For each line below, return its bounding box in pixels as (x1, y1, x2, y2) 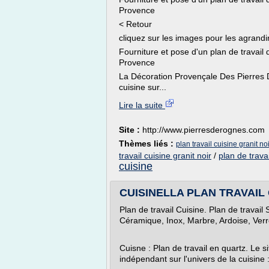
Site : (119, 125, 142, 134)
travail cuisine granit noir (119, 151, 211, 160)
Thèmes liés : (119, 139, 176, 148)
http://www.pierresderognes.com (142, 125, 265, 134)
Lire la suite (119, 100, 165, 110)
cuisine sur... (119, 82, 166, 92)
